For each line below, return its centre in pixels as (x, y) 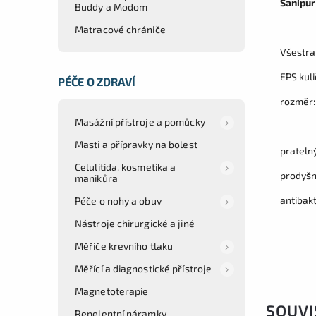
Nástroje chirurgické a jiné (135, 223)
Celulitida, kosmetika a (126, 166)
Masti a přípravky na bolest (136, 144)
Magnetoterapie (112, 291)
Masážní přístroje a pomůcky (140, 121)
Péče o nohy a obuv (118, 200)
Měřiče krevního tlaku (124, 245)
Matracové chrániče (120, 29)
